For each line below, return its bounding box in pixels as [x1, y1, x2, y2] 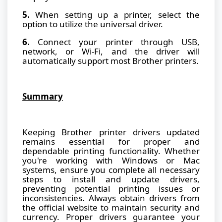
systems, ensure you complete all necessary [22, 164, 200, 175]
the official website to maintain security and [22, 201, 200, 213]
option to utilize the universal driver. [22, 18, 163, 30]
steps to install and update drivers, [22, 173, 200, 185]
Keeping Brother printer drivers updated [22, 126, 200, 138]
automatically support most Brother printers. [22, 55, 199, 66]
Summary [22, 90, 63, 102]
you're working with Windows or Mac [22, 154, 200, 166]
